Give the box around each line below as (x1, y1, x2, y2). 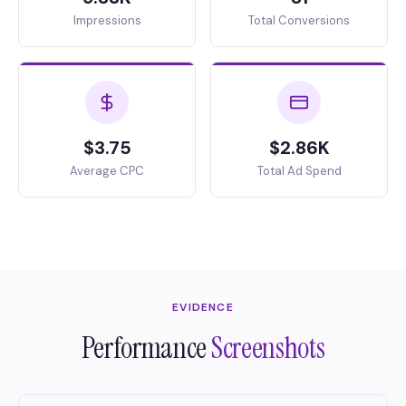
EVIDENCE (172, 300, 234, 314)
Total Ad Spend (256, 163, 342, 179)
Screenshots (210, 329, 325, 367)
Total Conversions (248, 13, 350, 28)
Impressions (72, 13, 141, 28)
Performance (81, 329, 211, 367)
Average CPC (70, 163, 144, 179)
